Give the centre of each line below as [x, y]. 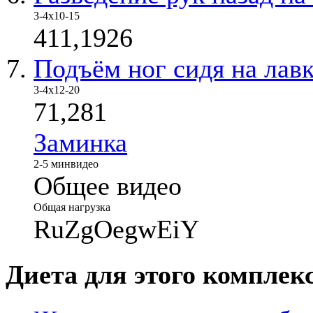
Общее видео [108, 185]
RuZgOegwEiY [116, 229]
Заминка [80, 142]
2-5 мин [52, 163]
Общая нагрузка [72, 207]
